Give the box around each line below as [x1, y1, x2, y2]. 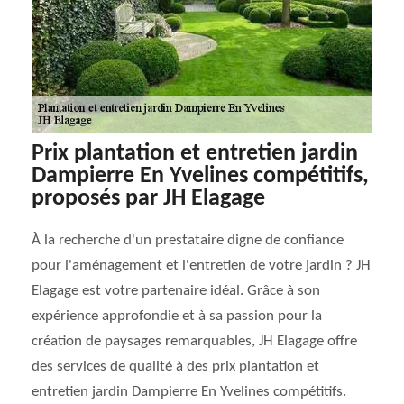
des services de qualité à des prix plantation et [32, 359, 319, 374]
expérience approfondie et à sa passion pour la [32, 308, 322, 324]
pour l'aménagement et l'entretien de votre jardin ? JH [32, 258, 371, 273]
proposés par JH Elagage [32, 188, 265, 210]
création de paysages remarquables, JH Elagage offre [32, 334, 357, 349]
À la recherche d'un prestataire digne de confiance [32, 233, 344, 248]
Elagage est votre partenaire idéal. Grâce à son [32, 283, 320, 298]
